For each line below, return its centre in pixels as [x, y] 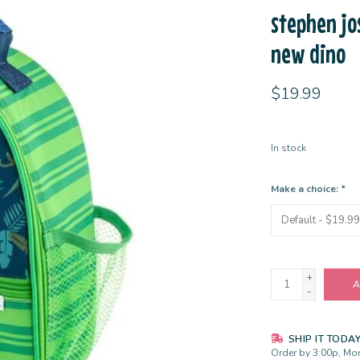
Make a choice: [305, 189]
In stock [288, 148]
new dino [308, 53]
